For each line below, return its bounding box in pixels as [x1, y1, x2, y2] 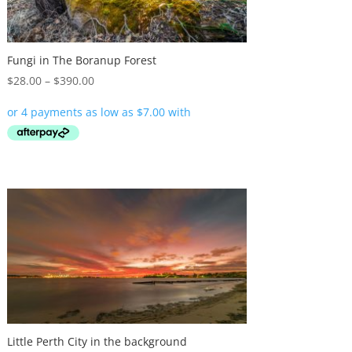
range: [93, 90, 127, 105]
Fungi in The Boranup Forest [6, 52, 156, 68]
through [93, 126, 136, 141]
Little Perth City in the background [6, 334, 187, 350]
